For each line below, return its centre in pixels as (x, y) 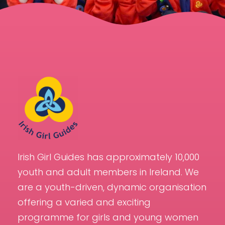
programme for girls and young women (108, 217)
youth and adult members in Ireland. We (108, 172)
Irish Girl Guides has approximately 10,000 (108, 157)
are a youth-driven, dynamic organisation (112, 187)
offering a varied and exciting (84, 202)
